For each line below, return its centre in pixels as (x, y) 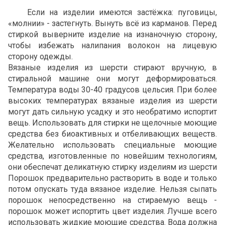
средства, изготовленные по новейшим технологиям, (113, 156)
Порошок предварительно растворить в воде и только (113, 178)
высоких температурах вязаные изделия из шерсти (113, 101)
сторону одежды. (40, 57)
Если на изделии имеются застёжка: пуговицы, (113, 13)
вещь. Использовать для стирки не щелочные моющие (113, 123)
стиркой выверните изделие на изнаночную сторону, (113, 35)
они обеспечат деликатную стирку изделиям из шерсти (113, 167)
